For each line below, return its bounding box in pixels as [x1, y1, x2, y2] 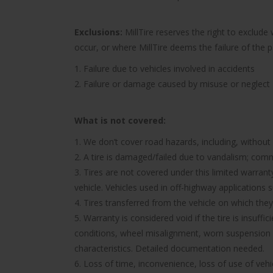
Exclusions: [74, 26, 122, 38]
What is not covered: [74, 114, 166, 126]
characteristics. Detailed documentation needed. [74, 242, 264, 254]
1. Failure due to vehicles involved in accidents [74, 62, 255, 74]
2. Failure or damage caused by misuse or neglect [74, 77, 270, 90]
